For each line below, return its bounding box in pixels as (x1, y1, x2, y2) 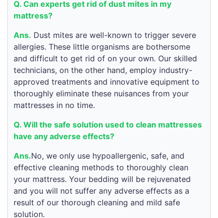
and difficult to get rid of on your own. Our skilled (14, 54, 197, 64)
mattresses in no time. (14, 100, 95, 110)
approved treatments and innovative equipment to (14, 77, 200, 87)
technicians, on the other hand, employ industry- (14, 65, 192, 75)
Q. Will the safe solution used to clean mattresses (14, 120, 202, 130)
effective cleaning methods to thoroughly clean (14, 163, 188, 173)
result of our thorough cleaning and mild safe (14, 198, 180, 208)
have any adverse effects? (14, 131, 114, 142)
